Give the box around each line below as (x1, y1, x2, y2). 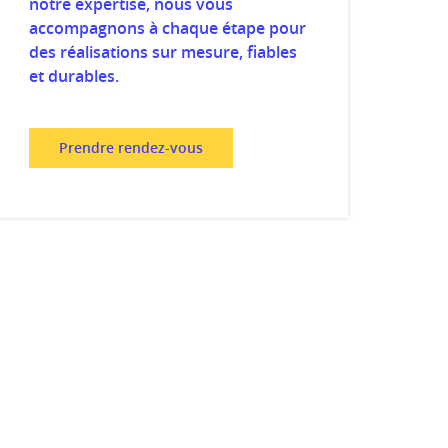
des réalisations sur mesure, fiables (28, 41, 297, 63)
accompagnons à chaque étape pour (28, 17, 306, 39)
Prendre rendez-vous (58, 138, 203, 157)
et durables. (28, 65, 119, 87)
